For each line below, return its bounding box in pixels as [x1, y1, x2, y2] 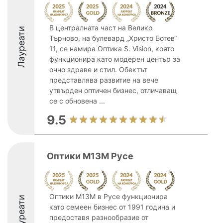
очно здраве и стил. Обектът [49, 65, 147, 74]
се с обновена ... [49, 97, 105, 105]
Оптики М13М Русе [47, 151, 133, 161]
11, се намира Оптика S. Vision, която [49, 44, 174, 53]
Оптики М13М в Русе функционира [49, 192, 168, 201]
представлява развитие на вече [49, 76, 158, 84]
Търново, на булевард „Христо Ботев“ [49, 34, 177, 42]
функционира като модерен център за [49, 55, 180, 63]
